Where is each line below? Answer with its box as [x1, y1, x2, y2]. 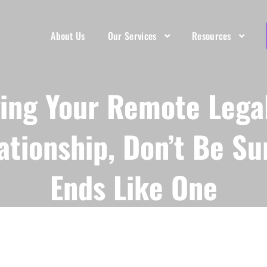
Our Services [107, 29, 157, 43]
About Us [51, 29, 85, 43]
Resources [191, 29, 231, 43]
